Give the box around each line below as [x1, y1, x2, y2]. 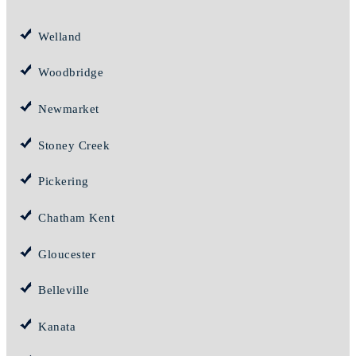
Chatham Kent [38, 211, 114, 225]
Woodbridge [38, 66, 103, 79]
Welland [38, 29, 82, 43]
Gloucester [38, 247, 95, 261]
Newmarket [38, 103, 99, 116]
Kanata [38, 320, 75, 334]
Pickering [38, 175, 89, 188]
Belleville [38, 284, 89, 297]
